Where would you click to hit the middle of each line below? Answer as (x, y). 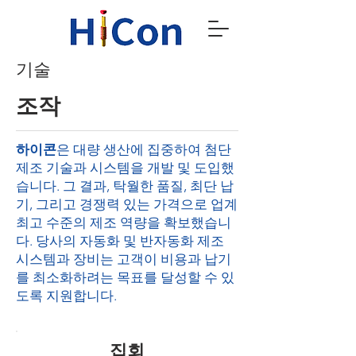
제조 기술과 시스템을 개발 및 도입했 (125, 168)
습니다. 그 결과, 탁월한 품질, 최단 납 (125, 186)
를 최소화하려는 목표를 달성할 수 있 (125, 277)
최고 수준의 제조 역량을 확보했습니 (124, 222)
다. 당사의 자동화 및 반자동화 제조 (120, 241)
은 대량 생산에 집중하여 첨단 (144, 149)
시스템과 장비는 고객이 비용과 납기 (124, 259)
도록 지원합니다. (66, 296)
